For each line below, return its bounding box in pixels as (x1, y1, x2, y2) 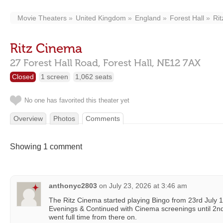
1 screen (41, 73, 68, 81)
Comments (86, 114, 120, 122)
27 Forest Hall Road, (10, 57, 101, 69)
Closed (12, 73, 34, 81)
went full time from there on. (49, 213, 137, 221)
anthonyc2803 (49, 182, 97, 190)
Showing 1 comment (10, 142, 82, 151)
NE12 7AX (157, 57, 201, 69)
